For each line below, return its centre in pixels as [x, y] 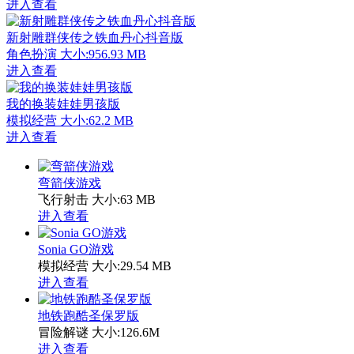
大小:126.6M [126, 332]
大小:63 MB [124, 199]
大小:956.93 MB [103, 54]
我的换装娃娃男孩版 [63, 104]
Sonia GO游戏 [76, 249]
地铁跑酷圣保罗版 [88, 315]
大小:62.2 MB [97, 120]
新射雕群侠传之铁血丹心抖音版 [95, 37]
